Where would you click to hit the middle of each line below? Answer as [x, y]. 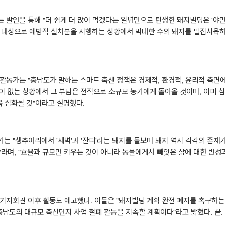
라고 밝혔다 [193, 211]
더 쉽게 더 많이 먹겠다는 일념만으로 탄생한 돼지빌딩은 [128, 19]
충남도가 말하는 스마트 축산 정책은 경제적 [94, 79]
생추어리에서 [35, 140]
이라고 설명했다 [59, 102]
